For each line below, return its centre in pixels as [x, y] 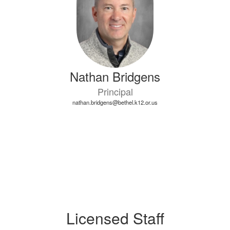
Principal [115, 91]
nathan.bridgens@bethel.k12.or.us [115, 102]
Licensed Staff [115, 218]
